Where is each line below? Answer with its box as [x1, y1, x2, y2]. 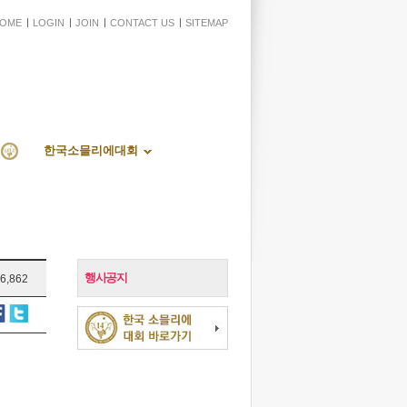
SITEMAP [185, 17, 228, 28]
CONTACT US [110, 17, 174, 28]
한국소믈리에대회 [44, 144, 138, 157]
